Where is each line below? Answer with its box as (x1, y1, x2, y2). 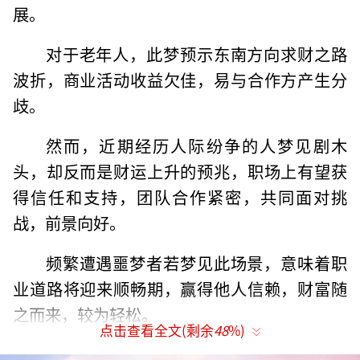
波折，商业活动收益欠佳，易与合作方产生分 (13, 67, 347, 92)
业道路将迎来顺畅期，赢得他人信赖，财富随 (13, 276, 347, 301)
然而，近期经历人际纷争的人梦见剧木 (45, 133, 347, 158)
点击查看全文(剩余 (100, 321, 215, 341)
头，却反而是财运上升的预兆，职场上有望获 (13, 159, 347, 184)
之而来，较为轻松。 (13, 301, 158, 326)
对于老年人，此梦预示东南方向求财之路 (45, 42, 347, 67)
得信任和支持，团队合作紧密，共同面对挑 (13, 185, 347, 210)
